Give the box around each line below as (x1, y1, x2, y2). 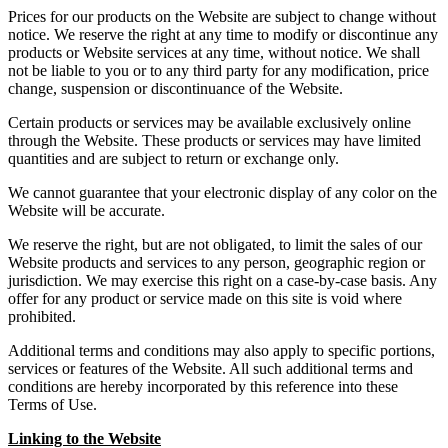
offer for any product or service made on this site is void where (8, 290, 402, 308)
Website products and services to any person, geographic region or (8, 254, 425, 272)
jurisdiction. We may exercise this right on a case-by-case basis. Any (8, 272, 437, 290)
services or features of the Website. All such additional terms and (8, 360, 413, 378)
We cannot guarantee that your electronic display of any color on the (8, 184, 437, 202)
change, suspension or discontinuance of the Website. (8, 80, 343, 98)
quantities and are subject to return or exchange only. (8, 150, 339, 168)
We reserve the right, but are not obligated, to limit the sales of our (8, 236, 422, 254)
